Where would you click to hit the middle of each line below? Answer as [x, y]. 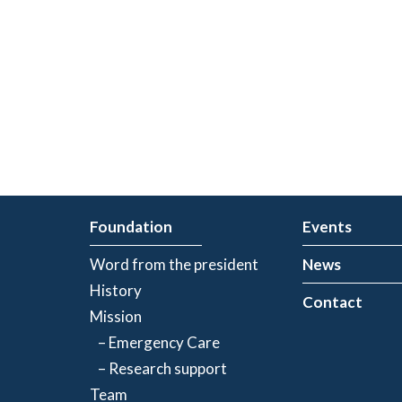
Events [327, 227]
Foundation [131, 227]
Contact [332, 302]
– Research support [159, 368]
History [116, 290]
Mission [116, 316]
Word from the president [175, 264]
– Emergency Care [155, 342]
